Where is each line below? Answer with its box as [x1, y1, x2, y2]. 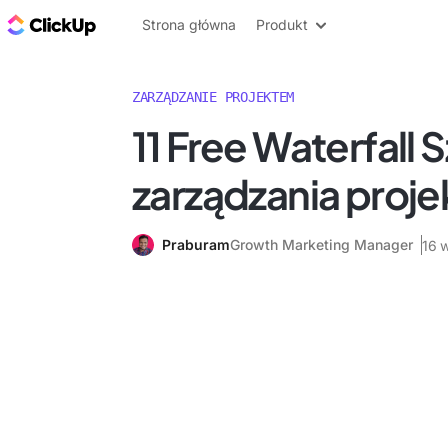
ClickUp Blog [100, 13, 201, 35]
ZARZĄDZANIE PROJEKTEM [132, 89, 295, 105]
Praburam [162, 236, 230, 253]
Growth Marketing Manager [230, 236, 413, 253]
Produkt [256, 16, 308, 33]
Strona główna [142, 16, 236, 33]
